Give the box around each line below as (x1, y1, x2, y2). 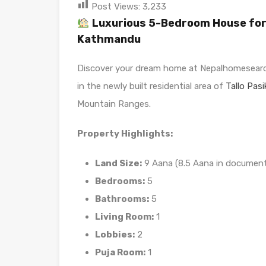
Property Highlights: (77, 128, 173, 139)
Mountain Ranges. (77, 99, 151, 109)
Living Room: (95, 211, 154, 222)
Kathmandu (77, 33, 141, 46)
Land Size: (95, 158, 142, 169)
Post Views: (91, 1, 140, 12)
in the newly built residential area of (77, 81, 226, 91)
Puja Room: (95, 247, 145, 258)
